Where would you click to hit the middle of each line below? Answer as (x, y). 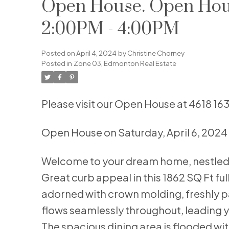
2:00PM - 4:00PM (110, 29)
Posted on (59, 53)
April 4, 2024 (96, 53)
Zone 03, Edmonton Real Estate (125, 63)
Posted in (56, 63)
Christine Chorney (156, 53)
